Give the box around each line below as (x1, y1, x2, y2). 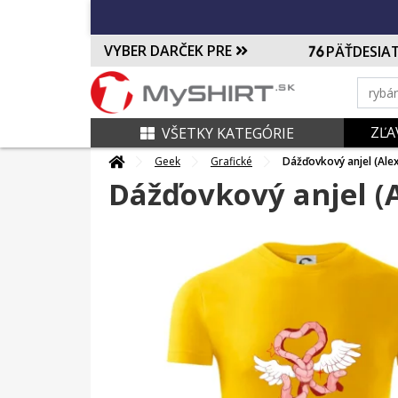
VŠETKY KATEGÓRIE (162, 123, 294, 143)
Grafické (211, 154, 252, 170)
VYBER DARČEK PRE (104, 41, 235, 60)
